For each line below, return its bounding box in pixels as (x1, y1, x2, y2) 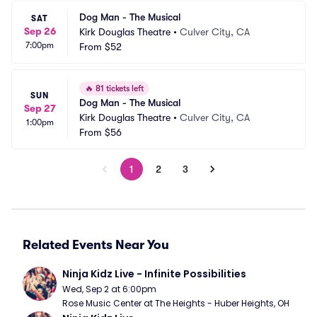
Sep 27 (23, 103, 56, 114)
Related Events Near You (23, 238, 169, 252)
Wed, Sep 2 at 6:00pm (62, 283, 156, 295)
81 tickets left (93, 83, 144, 93)
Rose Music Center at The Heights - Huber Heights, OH (62, 297, 289, 309)
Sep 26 (23, 25, 56, 37)
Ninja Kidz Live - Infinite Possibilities (62, 267, 246, 281)
